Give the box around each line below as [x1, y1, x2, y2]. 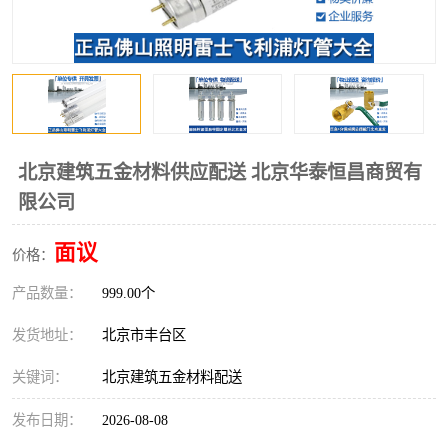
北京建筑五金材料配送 [102, 369, 242, 385]
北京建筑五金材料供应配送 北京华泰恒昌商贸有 [18, 162, 422, 183]
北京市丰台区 [102, 327, 194, 343]
